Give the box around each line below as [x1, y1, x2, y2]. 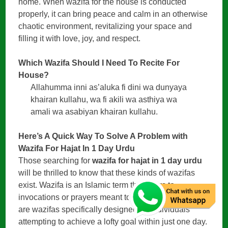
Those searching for [18, 156, 93, 165]
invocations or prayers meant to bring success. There [18, 193, 209, 202]
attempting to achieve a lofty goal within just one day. [18, 217, 208, 226]
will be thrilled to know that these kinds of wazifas [18, 168, 195, 178]
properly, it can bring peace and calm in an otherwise [18, 10, 208, 19]
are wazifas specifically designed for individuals [18, 205, 190, 214]
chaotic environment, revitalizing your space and [18, 22, 192, 31]
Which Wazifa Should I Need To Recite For [18, 59, 180, 68]
